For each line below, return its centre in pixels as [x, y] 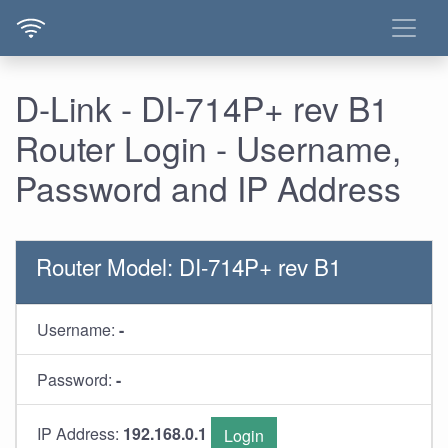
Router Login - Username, [208, 147]
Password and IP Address [208, 187]
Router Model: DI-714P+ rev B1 [188, 266]
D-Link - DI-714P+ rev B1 [202, 107]
